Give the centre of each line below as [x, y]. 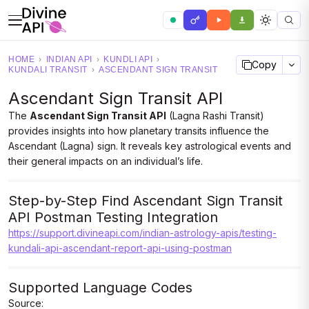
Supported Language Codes [100, 288]
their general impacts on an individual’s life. [106, 161]
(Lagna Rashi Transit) [215, 116]
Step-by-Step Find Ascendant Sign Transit [146, 201]
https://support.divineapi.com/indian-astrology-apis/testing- [142, 233]
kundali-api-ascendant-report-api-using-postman [120, 248]
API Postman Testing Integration [113, 217]
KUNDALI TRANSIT [48, 70]
